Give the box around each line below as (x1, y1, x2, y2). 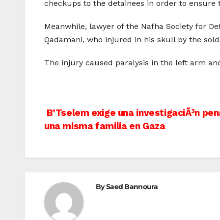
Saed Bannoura (106, 182, 158, 192)
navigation (44, 127, 124, 146)
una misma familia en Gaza (44, 120, 165, 132)
